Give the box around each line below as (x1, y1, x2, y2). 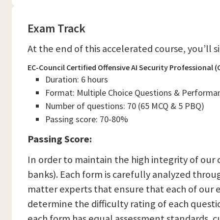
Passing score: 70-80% (45, 113, 128, 125)
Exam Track (27, 21, 85, 36)
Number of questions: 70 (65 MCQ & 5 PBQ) (45, 100, 204, 111)
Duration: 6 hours (45, 74, 108, 85)
